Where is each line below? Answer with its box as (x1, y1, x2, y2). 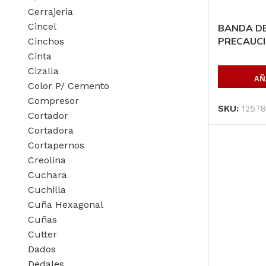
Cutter (28, 228, 57, 240)
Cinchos (28, 35, 64, 47)
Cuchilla (28, 183, 66, 195)
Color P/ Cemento (28, 80, 109, 91)
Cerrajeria (28, 5, 73, 17)
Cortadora (28, 124, 74, 136)
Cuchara (28, 169, 67, 180)
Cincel (28, 20, 56, 32)
